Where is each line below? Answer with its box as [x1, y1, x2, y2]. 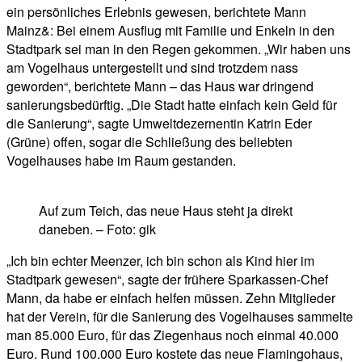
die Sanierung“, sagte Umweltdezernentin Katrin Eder [6, 114, 312, 133]
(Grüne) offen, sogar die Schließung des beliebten [6, 133, 293, 152]
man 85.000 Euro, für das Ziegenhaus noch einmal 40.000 [6, 326, 339, 345]
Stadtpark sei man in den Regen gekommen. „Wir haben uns [6, 40, 351, 59]
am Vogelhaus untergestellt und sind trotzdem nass [6, 58, 298, 78]
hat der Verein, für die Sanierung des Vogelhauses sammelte [6, 307, 353, 326]
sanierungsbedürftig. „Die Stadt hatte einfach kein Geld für [6, 95, 337, 115]
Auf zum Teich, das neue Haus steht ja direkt [39, 201, 293, 221]
